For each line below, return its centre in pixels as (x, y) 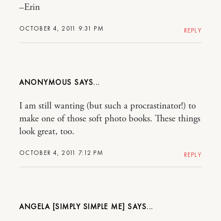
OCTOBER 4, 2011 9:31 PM (61, 28)
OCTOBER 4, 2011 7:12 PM (61, 152)
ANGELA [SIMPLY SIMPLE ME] (72, 206)
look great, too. (47, 131)
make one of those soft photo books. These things (110, 119)
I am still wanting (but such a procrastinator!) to (108, 106)
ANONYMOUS (47, 82)
